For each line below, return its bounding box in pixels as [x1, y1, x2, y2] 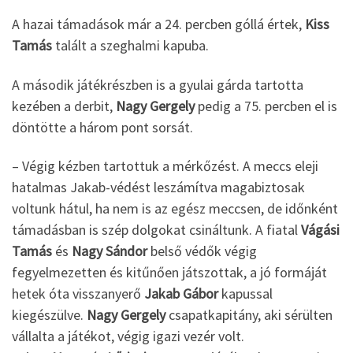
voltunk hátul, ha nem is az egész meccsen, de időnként [12, 199, 338, 218]
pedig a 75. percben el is [195, 96, 337, 115]
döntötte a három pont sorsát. [12, 117, 196, 136]
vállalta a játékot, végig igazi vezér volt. [12, 327, 244, 346]
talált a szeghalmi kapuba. [52, 36, 212, 55]
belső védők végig [147, 242, 257, 261]
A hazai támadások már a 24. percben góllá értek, [12, 15, 305, 34]
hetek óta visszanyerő [12, 284, 144, 303]
